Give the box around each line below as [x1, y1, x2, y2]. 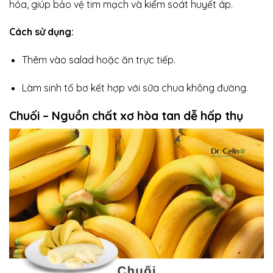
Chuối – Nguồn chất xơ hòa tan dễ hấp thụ [9, 108, 243, 123]
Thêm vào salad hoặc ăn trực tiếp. [21, 54, 175, 66]
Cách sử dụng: [9, 26, 74, 38]
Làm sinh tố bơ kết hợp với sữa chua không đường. [21, 81, 248, 94]
